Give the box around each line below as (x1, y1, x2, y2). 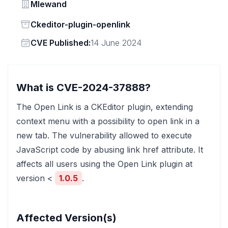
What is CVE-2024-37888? (16, 81, 151, 94)
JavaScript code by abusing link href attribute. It (16, 145, 203, 155)
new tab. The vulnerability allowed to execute (16, 130, 192, 140)
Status (20, 19, 44, 29)
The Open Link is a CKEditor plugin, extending (16, 102, 193, 112)
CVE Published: (31, 38, 91, 48)
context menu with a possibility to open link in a (16, 116, 199, 126)
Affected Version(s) (16, 212, 117, 224)
